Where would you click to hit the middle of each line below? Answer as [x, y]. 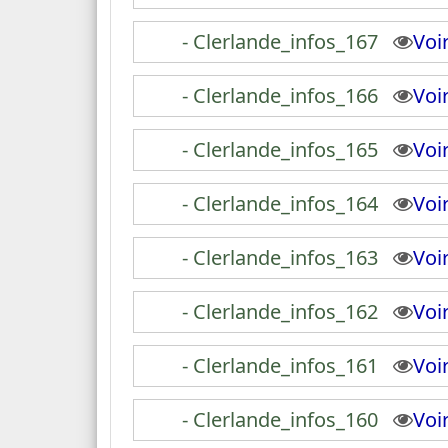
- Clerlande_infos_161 [280, 365]
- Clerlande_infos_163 [280, 257]
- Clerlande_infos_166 [280, 95]
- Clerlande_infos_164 [280, 203]
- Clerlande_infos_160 [280, 419]
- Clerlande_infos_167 [280, 41]
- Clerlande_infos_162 [280, 311]
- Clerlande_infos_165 [280, 149]
